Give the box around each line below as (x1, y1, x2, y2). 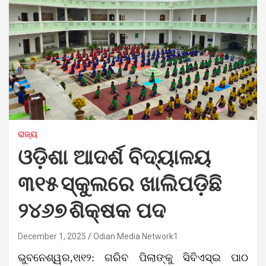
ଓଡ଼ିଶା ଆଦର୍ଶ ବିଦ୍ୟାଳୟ (18, 147, 211, 169)
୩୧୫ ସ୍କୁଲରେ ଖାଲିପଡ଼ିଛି (18, 174, 221, 195)
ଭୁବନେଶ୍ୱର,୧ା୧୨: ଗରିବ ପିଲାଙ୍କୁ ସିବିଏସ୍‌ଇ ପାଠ (18, 251, 248, 264)
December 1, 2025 (18, 231, 86, 241)
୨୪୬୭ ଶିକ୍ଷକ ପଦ (18, 201, 166, 222)
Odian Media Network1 (93, 231, 178, 241)
